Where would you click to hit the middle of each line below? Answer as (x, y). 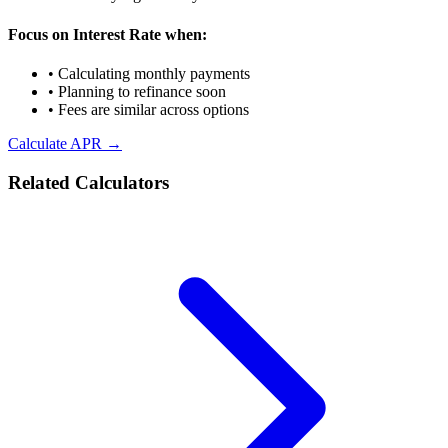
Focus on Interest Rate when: (107, 34)
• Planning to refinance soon (137, 91)
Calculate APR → (65, 143)
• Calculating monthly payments (149, 73)
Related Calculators (88, 182)
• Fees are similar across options (148, 109)
